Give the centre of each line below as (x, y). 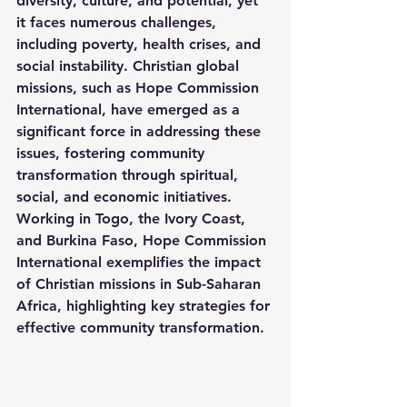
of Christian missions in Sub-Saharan (141, 284)
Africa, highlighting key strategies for (145, 306)
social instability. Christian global (130, 66)
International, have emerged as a (130, 109)
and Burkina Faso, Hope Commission (144, 240)
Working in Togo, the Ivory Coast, (133, 218)
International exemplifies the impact (141, 262)
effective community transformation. (140, 328)
